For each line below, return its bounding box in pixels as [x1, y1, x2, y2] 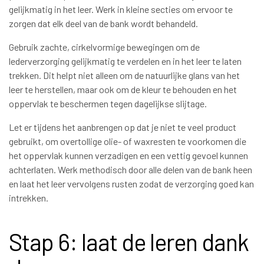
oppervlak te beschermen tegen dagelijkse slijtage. [9, 97, 207, 109]
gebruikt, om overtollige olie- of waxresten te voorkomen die [9, 135, 246, 147]
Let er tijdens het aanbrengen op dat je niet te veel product [9, 121, 236, 133]
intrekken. [9, 192, 48, 203]
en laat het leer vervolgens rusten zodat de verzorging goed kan [9, 177, 254, 189]
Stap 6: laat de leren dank [9, 227, 249, 256]
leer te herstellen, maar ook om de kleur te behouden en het [9, 83, 237, 95]
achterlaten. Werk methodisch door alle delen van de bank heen [9, 163, 252, 175]
